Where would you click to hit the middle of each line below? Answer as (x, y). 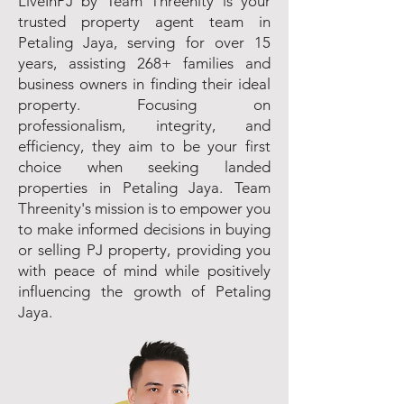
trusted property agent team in (144, 22)
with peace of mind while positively (144, 271)
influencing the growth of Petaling (144, 291)
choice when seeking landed (144, 167)
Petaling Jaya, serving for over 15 (144, 42)
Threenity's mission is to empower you (144, 208)
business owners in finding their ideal (144, 84)
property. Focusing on (144, 105)
